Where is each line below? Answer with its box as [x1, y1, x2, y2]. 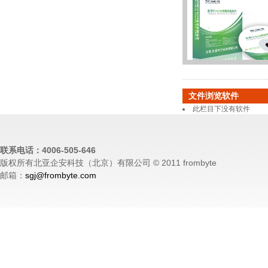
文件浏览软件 [188, 91, 239, 100]
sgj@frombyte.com [25, 170, 96, 180]
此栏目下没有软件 [193, 105, 250, 113]
